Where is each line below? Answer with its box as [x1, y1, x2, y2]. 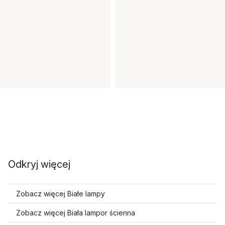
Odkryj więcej [8, 158, 70, 170]
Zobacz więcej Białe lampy [16, 189, 105, 198]
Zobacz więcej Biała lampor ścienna [16, 208, 135, 217]
